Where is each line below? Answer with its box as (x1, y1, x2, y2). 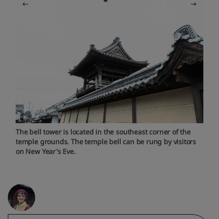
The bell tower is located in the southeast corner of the (16, 127, 191, 136)
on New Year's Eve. (16, 146, 76, 156)
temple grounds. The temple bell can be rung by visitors (16, 136, 197, 146)
